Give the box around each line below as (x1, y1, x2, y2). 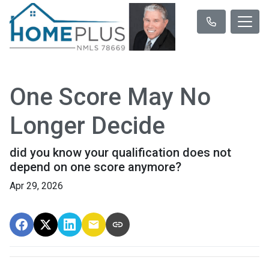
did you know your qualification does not (10, 145, 231, 160)
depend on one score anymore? (10, 159, 181, 174)
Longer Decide (10, 111, 165, 140)
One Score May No (10, 82, 211, 111)
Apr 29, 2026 (10, 180, 63, 192)
